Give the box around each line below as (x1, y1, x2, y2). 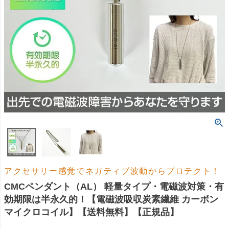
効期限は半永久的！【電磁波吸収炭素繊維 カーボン (4, 194, 218, 204)
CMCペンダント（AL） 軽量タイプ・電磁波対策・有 (4, 181, 224, 192)
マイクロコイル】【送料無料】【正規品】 (4, 207, 179, 217)
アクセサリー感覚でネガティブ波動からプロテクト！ (4, 166, 220, 176)
